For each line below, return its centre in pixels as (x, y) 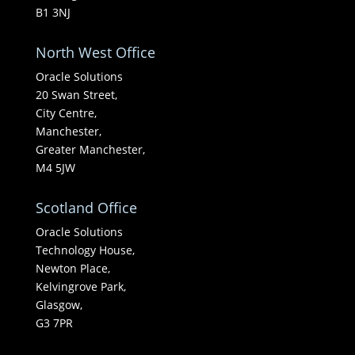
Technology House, (85, 250)
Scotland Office (86, 207)
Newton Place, (73, 268)
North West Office (95, 52)
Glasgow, (59, 304)
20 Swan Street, (76, 94)
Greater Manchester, (90, 149)
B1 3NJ (53, 12)
